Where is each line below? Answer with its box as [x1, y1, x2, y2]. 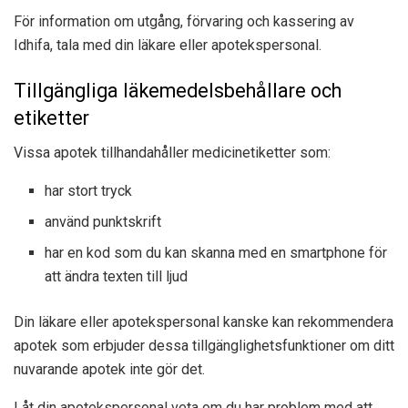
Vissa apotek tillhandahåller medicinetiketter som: [14, 144, 331, 162]
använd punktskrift [45, 213, 162, 231]
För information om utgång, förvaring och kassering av [14, 12, 354, 30]
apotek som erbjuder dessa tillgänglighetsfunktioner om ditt [14, 337, 394, 355]
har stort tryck [45, 182, 133, 200]
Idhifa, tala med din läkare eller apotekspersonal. [14, 36, 321, 54]
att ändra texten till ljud [45, 268, 189, 286]
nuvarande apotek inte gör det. [14, 361, 205, 379]
